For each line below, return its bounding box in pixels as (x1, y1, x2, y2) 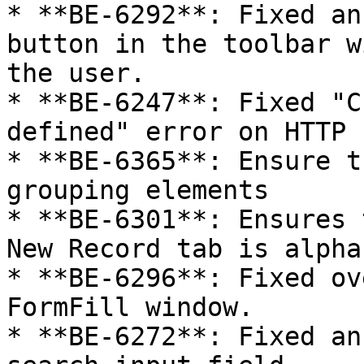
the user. (6, 58, 145, 88)
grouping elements (6, 175, 269, 205)
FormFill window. (6, 292, 253, 322)
